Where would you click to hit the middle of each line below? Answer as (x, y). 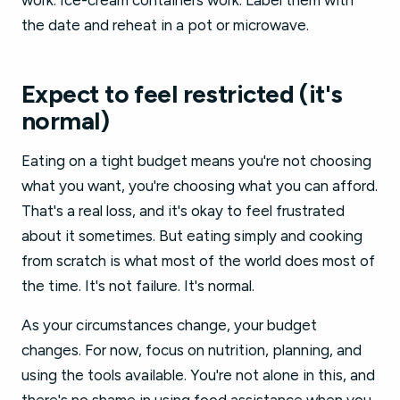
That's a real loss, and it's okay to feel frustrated (183, 211)
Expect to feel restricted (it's (182, 94)
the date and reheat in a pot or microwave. (165, 25)
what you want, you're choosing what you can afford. (200, 186)
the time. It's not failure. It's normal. (138, 286)
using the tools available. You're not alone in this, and (198, 375)
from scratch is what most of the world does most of (198, 261)
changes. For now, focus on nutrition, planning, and (192, 350)
